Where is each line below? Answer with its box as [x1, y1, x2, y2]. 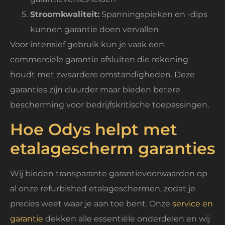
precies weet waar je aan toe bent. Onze [10, 198, 172, 208]
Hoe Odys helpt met [10, 119, 177, 139]
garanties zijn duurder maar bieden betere [10, 85, 180, 95]
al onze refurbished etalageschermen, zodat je [10, 183, 195, 193]
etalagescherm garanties [10, 138, 215, 158]
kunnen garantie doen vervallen [30, 25, 159, 35]
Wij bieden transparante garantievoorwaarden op [10, 168, 207, 178]
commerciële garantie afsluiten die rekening [10, 55, 188, 65]
